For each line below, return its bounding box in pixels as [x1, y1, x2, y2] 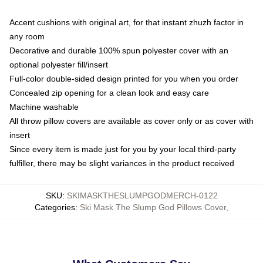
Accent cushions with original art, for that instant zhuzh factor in [9, 17, 244, 27]
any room [9, 31, 45, 41]
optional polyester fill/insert [9, 59, 108, 69]
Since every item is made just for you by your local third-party [9, 144, 236, 154]
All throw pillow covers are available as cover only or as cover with [9, 116, 254, 126]
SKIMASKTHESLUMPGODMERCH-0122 [66, 190, 218, 200]
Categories [35, 202, 75, 212]
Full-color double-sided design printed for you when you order [9, 73, 238, 83]
